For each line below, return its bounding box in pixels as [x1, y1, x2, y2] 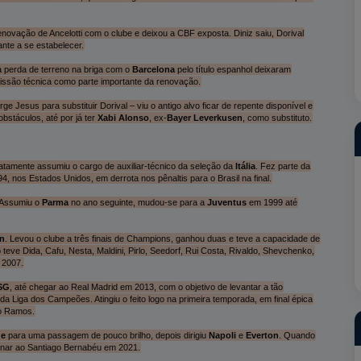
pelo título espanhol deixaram [174, 64, 291, 74]
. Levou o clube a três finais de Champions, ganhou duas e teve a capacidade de [4, 233, 320, 243]
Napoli [208, 330, 236, 340]
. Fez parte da [255, 160, 310, 171]
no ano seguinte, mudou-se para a [68, 197, 207, 207]
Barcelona [131, 64, 175, 74]
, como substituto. [242, 112, 312, 122]
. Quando [278, 330, 315, 340]
